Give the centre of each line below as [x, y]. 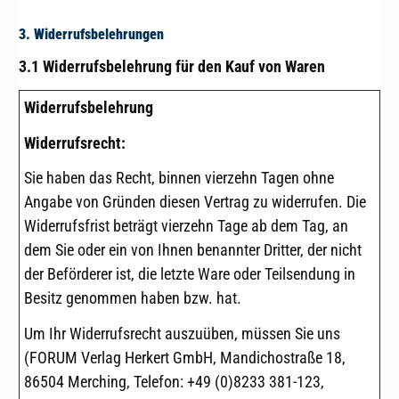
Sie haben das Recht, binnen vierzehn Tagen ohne [179, 178]
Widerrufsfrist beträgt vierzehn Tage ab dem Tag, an [186, 226]
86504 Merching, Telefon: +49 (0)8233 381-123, [174, 382]
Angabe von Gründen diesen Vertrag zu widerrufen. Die [195, 202]
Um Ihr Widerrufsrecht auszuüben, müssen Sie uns [182, 334]
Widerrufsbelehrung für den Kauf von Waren [184, 67]
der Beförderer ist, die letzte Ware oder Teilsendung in [190, 274]
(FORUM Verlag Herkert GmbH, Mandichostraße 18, [185, 358]
